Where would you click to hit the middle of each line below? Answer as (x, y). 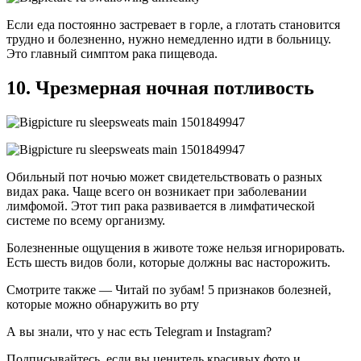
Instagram (241, 332)
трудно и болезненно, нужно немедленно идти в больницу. (169, 39)
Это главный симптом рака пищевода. (112, 54)
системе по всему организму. (86, 221)
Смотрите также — (61, 290)
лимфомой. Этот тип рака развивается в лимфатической (161, 206)
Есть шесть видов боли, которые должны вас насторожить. (168, 263)
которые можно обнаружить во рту (103, 305)
